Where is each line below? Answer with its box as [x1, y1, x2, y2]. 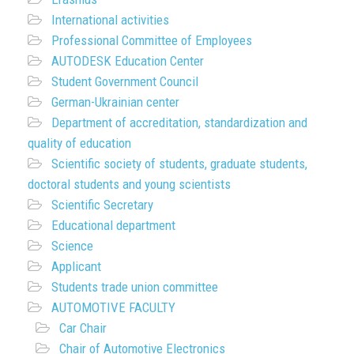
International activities [51, 11, 169, 28]
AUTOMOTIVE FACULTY [51, 299, 175, 315]
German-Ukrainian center [51, 93, 179, 110]
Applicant [51, 258, 101, 274]
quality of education [28, 134, 131, 151]
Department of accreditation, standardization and [51, 114, 307, 130]
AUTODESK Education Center [51, 52, 204, 69]
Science [51, 237, 93, 254]
